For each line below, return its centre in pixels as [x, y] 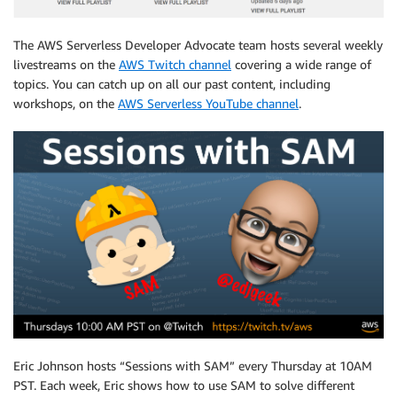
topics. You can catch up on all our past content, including [172, 83]
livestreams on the [66, 64]
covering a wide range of [301, 64]
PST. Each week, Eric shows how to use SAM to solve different [184, 385]
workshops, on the [66, 103]
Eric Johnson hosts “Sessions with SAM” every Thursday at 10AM [193, 365]
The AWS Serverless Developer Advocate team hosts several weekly [198, 44]
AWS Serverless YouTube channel [208, 103]
